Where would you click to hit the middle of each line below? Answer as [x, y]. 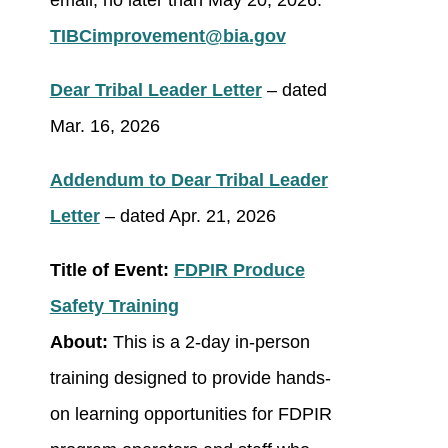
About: [81, 342]
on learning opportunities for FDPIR [190, 414]
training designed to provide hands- [190, 378]
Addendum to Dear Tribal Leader [188, 180]
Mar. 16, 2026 [104, 126]
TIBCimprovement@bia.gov [167, 36]
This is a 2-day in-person [211, 342]
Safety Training [114, 306]
